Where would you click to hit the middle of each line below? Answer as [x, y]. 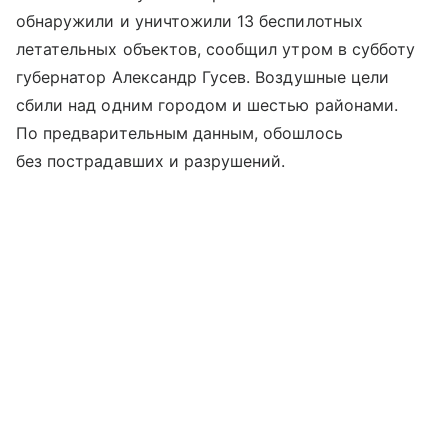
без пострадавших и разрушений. [151, 161]
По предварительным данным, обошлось [179, 133]
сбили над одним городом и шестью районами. [207, 105]
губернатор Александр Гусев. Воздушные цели [203, 77]
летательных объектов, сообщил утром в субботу [216, 49]
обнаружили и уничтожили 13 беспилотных [189, 21]
